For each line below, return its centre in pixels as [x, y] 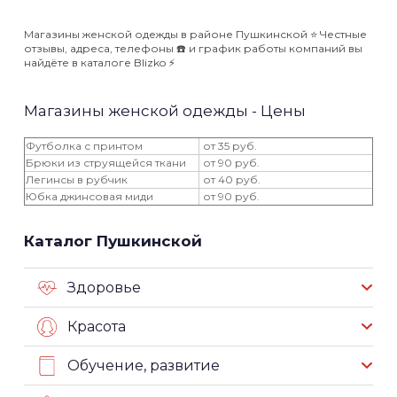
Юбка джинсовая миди [90, 196]
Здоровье [104, 287]
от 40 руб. [230, 179]
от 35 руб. [229, 146]
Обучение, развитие [144, 365]
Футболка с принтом [84, 146]
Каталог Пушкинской [113, 241]
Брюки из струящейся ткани [106, 163]
